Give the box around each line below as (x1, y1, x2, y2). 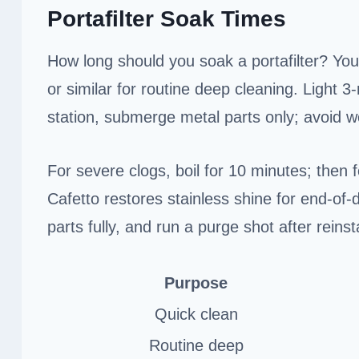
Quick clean (154, 305, 238, 323)
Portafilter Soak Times (47, 6, 286, 31)
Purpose (164, 273, 228, 292)
